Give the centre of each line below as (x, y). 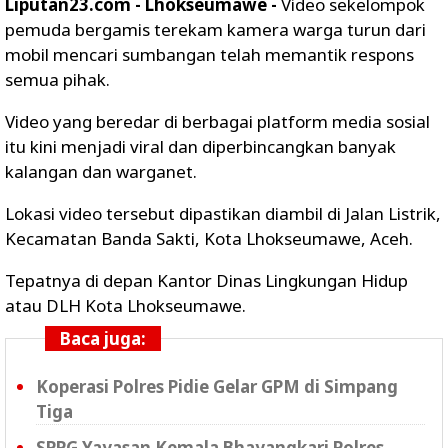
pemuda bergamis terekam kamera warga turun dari (215, 29)
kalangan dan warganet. (101, 171)
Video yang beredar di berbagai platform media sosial (217, 121)
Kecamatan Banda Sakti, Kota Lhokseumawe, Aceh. (209, 238)
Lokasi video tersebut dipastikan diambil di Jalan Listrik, (223, 213)
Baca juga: (103, 338)
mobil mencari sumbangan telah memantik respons (209, 54)
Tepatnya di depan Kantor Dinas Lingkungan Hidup (206, 280)
